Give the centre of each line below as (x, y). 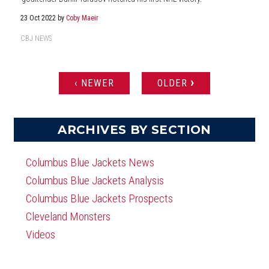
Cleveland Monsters (68, 217)
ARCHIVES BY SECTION (134, 130)
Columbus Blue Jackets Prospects (99, 199)
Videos (41, 235)
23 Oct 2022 (39, 18)
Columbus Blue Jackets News (90, 163)
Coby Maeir (83, 18)
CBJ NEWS (36, 39)
